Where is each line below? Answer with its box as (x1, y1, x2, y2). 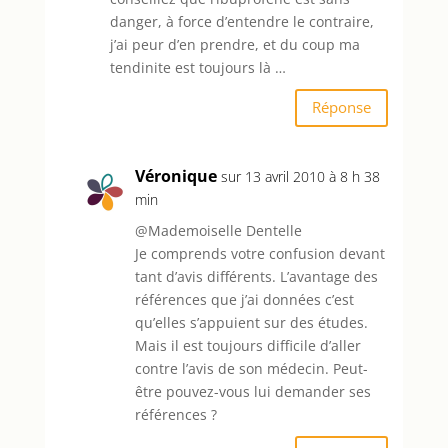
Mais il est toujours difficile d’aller (134, 335, 361, 355)
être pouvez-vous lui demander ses (134, 381, 371, 401)
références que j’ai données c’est (134, 289, 354, 309)
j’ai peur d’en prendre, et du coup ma (109, 34, 360, 54)
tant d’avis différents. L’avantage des (134, 266, 378, 286)
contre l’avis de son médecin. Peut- (134, 358, 368, 378)
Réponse (312, 97, 372, 118)
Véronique (134, 164, 217, 187)
